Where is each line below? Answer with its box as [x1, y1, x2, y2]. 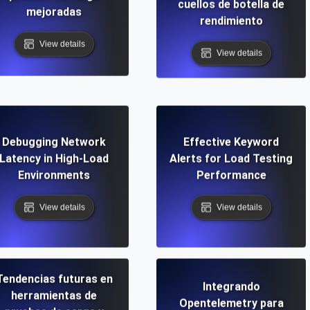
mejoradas [26, 5, 82, 19]
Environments [18, 168, 90, 182]
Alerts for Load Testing [170, 152, 293, 165]
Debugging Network [2, 135, 106, 149]
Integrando [202, 280, 260, 293]
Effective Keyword [183, 135, 279, 149]
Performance [196, 168, 266, 182]
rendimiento [199, 14, 263, 28]
